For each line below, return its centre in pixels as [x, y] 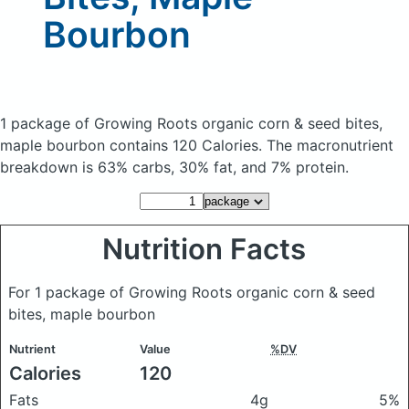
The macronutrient [330, 145]
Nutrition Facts [204, 249]
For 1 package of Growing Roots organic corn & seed [192, 292]
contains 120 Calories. [188, 145]
